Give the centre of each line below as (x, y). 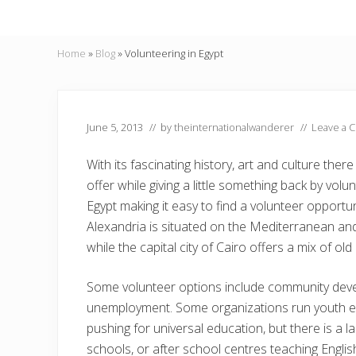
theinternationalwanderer (234, 127)
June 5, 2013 (115, 127)
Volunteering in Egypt (174, 53)
